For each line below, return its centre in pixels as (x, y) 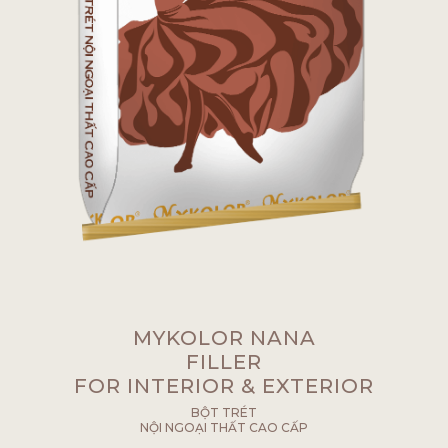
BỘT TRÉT (224, 412)
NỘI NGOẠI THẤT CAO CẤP (224, 427)
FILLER (224, 361)
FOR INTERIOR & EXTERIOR (224, 385)
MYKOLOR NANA (224, 337)
